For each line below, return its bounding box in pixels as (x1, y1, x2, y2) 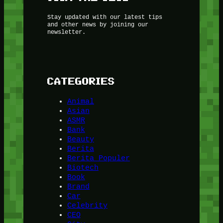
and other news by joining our (47, 20, 148, 28)
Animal (67, 97, 94, 106)
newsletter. (47, 28, 86, 36)
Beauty (67, 135, 94, 144)
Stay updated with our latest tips (47, 13, 162, 21)
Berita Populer (67, 154, 130, 163)
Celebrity (67, 201, 108, 210)
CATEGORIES (47, 75, 115, 87)
